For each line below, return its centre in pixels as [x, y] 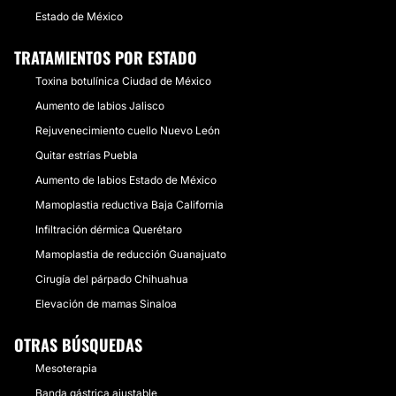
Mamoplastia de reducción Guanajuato [131, 254]
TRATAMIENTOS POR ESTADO [106, 57]
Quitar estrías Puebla [87, 155]
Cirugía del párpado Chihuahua [112, 278]
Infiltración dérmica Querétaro [109, 229]
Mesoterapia [66, 368]
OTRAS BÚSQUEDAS [78, 344]
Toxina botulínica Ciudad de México [123, 80]
